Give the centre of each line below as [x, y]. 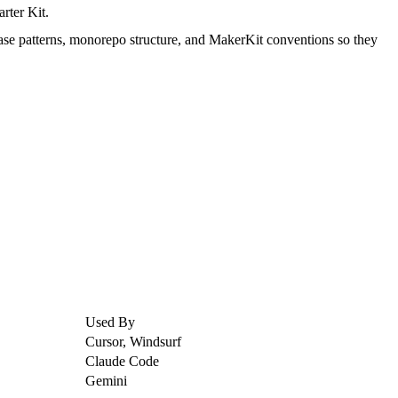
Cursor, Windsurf [133, 342]
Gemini [106, 381]
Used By [110, 322]
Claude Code [122, 362]
